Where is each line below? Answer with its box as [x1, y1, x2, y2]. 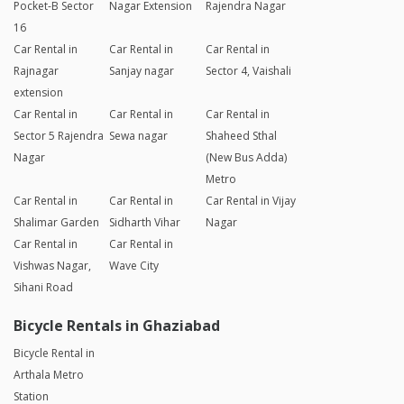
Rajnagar [14, 63, 59, 79]
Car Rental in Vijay [205, 193, 296, 209]
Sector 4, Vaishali [205, 63, 291, 79]
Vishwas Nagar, [14, 258, 91, 274]
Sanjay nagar [109, 63, 175, 79]
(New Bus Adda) [205, 150, 287, 166]
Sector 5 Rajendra [14, 128, 104, 144]
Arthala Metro [14, 367, 84, 383]
